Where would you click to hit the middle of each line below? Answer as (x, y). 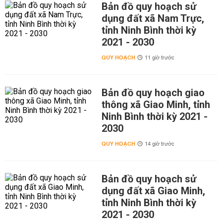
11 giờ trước (159, 58)
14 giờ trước (159, 144)
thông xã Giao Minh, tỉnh (156, 105)
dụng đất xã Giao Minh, (153, 191)
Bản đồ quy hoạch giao (153, 93)
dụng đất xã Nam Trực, (153, 18)
